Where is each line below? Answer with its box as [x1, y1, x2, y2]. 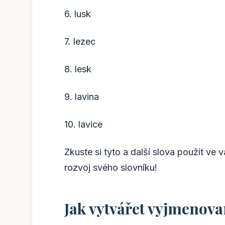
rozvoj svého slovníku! [64, 162, 157, 173]
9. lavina [64, 91, 99, 102]
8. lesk [64, 63, 91, 74]
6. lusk [64, 8, 91, 19]
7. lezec [64, 36, 95, 47]
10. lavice [64, 119, 102, 130]
